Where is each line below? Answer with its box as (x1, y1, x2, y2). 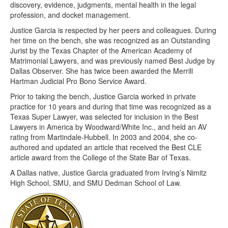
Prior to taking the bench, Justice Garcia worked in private (10, 91, 196, 102)
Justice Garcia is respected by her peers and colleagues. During (10, 25, 216, 36)
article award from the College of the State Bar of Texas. (10, 152, 191, 163)
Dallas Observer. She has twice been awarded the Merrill (10, 66, 193, 76)
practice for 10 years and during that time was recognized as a (10, 101, 211, 112)
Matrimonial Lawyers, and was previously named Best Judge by (10, 55, 215, 66)
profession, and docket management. (10, 10, 130, 20)
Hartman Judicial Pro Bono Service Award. (10, 76, 147, 87)
